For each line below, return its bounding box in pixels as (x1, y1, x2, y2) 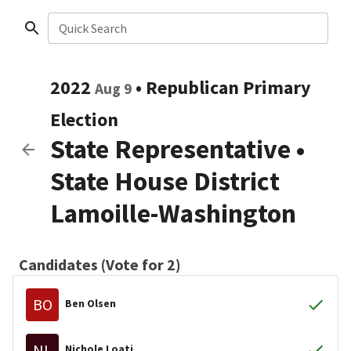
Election (50, 107, 118, 132)
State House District (50, 165, 280, 197)
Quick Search (58, 20, 127, 36)
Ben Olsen (65, 295, 116, 310)
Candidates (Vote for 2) (19, 255, 181, 274)
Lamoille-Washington (50, 197, 296, 230)
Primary (243, 75, 311, 100)
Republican (146, 75, 239, 100)
